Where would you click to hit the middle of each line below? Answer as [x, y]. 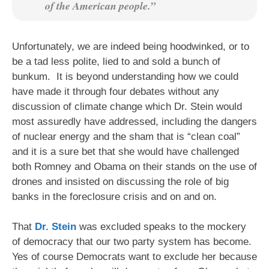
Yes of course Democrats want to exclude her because [134, 257]
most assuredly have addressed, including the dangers [134, 121]
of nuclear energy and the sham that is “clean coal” [126, 136]
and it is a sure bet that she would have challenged [125, 151]
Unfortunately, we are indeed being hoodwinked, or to [131, 46]
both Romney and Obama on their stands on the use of [134, 166]
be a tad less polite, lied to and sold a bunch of [116, 61]
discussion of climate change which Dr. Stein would [127, 106]
